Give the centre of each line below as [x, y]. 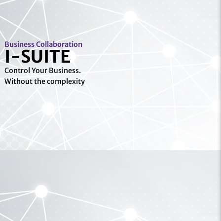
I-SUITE [37, 56]
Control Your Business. [42, 70]
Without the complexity [44, 81]
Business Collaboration [43, 44]
